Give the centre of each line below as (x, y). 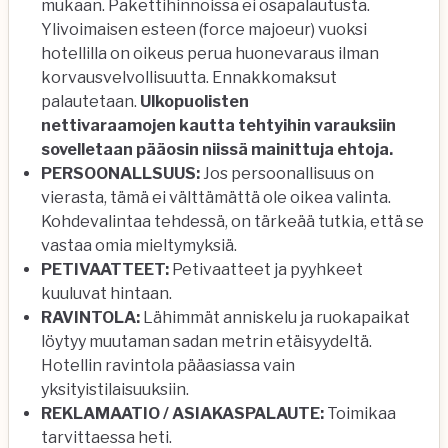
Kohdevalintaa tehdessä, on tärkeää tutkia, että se (232, 221)
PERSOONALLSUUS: (122, 173)
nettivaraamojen (108, 125)
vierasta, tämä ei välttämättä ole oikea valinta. (216, 197)
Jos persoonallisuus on (288, 173)
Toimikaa (360, 413)
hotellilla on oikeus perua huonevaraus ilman (210, 53)
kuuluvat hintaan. (106, 293)
